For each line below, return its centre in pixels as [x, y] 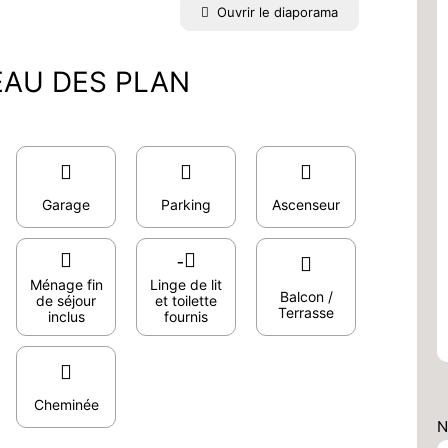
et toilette [186, 300]
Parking [186, 204]
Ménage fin [66, 284]
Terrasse [306, 312]
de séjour [66, 300]
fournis [186, 316]
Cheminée [66, 404]
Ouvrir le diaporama [277, 12]
